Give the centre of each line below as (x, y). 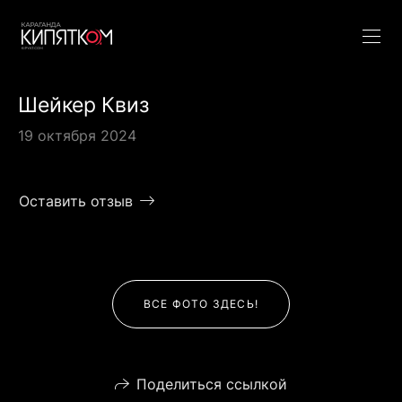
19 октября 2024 (77, 136)
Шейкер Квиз (83, 105)
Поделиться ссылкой (212, 385)
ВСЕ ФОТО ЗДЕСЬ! (201, 304)
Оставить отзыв (76, 201)
